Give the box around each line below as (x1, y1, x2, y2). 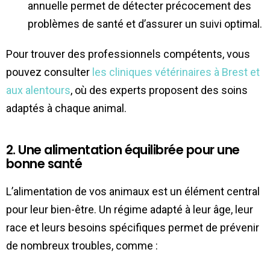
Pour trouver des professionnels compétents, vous (6, 47, 250, 60)
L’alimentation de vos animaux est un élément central (6, 184, 260, 198)
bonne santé (6, 154, 83, 172)
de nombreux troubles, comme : (6, 239, 158, 252)
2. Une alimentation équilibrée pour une (6, 140, 240, 159)
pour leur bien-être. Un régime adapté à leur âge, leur (6, 202, 253, 216)
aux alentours (6, 83, 71, 96)
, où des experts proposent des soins (71, 83, 248, 96)
